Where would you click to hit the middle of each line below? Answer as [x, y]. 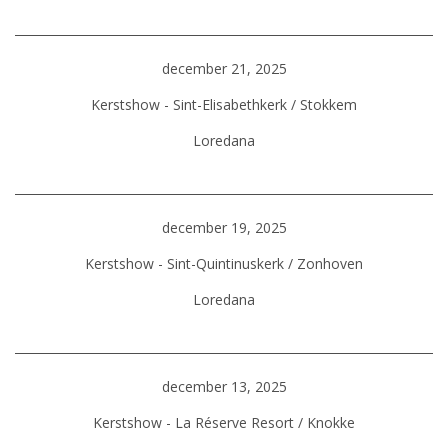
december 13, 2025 [224, 386]
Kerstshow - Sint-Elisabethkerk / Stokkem [224, 104]
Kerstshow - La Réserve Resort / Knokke [224, 422]
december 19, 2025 [224, 227]
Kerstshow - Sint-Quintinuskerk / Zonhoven [224, 263]
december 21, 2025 [224, 68]
